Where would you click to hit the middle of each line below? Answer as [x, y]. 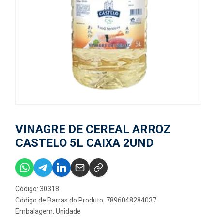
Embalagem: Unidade [48, 211]
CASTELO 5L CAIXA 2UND [85, 143]
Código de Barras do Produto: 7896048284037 [86, 200]
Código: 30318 [37, 189]
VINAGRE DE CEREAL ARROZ [93, 129]
